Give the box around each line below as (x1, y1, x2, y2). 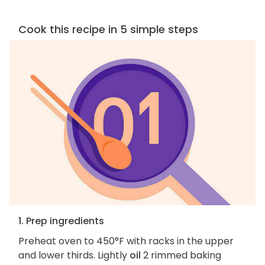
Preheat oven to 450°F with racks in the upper (18, 234, 234, 248)
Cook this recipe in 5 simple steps (18, 21, 198, 37)
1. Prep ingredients (18, 214, 104, 228)
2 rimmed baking (141, 248, 221, 263)
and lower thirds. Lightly (18, 248, 130, 263)
